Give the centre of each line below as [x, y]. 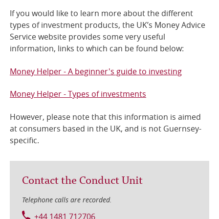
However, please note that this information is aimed [105, 117]
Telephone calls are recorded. [67, 200]
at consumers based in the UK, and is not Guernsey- [106, 128]
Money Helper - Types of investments [78, 94]
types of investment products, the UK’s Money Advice [108, 25]
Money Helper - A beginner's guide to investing [96, 71]
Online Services [50, 20]
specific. [24, 140]
